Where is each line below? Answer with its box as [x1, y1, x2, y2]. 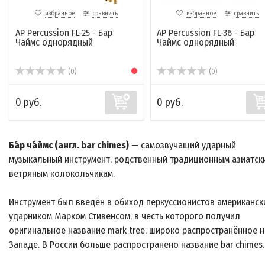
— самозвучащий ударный [129, 140, 236, 151]
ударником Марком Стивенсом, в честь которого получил [9, 211, 240, 222]
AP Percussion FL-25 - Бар [15, 27, 112, 39]
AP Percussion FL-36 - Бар [156, 27, 254, 39]
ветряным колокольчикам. [9, 168, 115, 180]
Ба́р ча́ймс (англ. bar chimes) [9, 140, 129, 151]
